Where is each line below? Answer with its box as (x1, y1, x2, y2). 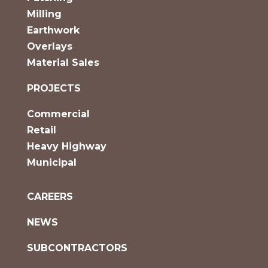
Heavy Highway (26, 141, 106, 152)
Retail (26, 124, 56, 136)
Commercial (26, 108, 90, 120)
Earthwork (26, 25, 80, 36)
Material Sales (26, 57, 99, 68)
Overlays (26, 41, 72, 52)
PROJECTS (26, 83, 81, 94)
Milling (26, 8, 62, 20)
